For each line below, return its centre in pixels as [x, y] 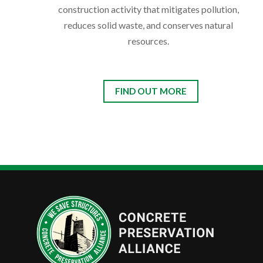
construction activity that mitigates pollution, [148, 9]
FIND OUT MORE [151, 91]
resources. [148, 41]
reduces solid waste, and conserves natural [148, 25]
